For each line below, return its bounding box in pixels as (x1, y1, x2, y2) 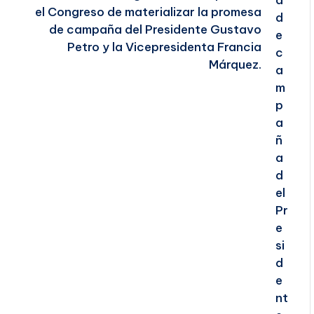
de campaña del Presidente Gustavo (48, 22, 261, 38)
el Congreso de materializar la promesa (34, 4, 261, 20)
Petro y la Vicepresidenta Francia (67, 39, 261, 55)
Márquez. (208, 57, 261, 73)
